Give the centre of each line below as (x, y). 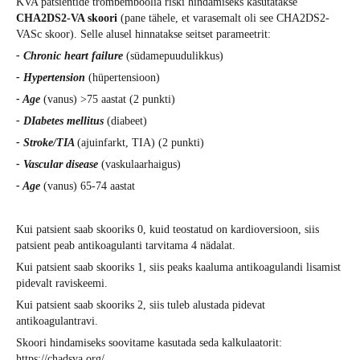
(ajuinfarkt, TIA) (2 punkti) (141, 142)
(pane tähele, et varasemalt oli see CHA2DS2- (225, 18)
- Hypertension (51, 77)
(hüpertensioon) (123, 77)
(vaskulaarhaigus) (139, 164)
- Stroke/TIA (47, 142)
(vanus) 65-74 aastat (88, 186)
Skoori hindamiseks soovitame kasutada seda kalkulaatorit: (149, 342)
